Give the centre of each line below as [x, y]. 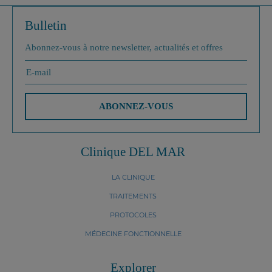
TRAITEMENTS [133, 196]
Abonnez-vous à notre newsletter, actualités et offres [124, 47]
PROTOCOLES [133, 215]
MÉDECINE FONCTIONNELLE [133, 234]
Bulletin [46, 25]
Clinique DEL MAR [133, 152]
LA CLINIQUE [133, 177]
